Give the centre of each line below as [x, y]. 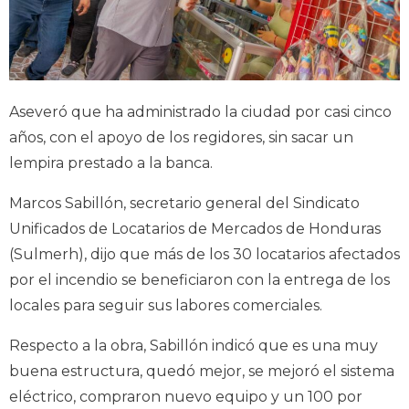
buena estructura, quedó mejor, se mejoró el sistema [202, 372]
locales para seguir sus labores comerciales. [166, 306]
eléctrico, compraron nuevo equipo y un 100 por [186, 397]
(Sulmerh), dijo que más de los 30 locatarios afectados [204, 255]
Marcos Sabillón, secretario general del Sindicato [184, 204]
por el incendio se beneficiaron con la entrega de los [199, 280]
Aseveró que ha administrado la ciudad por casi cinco [200, 112]
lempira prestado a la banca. [111, 163]
